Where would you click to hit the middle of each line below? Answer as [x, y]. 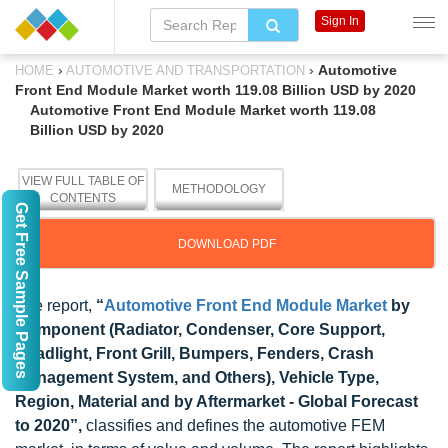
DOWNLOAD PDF [227, 244]
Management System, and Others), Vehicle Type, [197, 377]
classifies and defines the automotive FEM [235, 425]
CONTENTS [83, 198]
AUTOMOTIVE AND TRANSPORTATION [186, 70]
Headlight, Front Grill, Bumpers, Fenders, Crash [194, 353]
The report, [55, 305]
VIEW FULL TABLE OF [83, 181]
